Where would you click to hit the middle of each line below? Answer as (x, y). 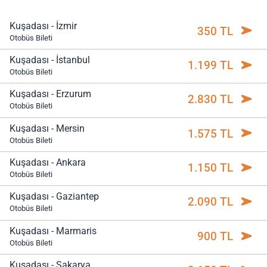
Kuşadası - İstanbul (50, 60)
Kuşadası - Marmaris (53, 231)
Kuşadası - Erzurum (50, 94)
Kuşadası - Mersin (47, 128)
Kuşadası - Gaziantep (54, 197)
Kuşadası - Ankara (48, 162)
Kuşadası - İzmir (43, 26)
